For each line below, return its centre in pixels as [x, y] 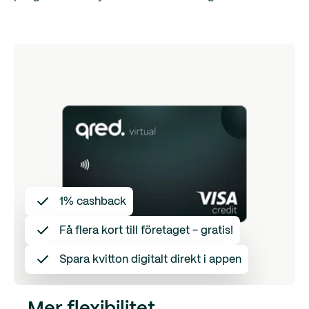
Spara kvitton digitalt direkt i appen [150, 259]
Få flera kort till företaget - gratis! [146, 230]
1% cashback [93, 201]
